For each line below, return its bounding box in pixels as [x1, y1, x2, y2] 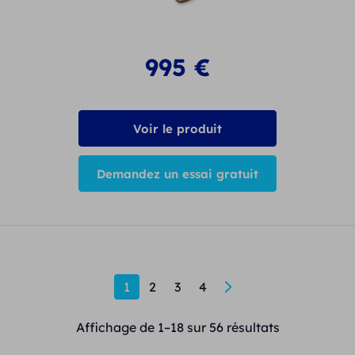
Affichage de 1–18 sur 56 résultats [75, 319, 280, 336]
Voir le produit [133, 120, 222, 136]
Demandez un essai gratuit [97, 166, 258, 181]
